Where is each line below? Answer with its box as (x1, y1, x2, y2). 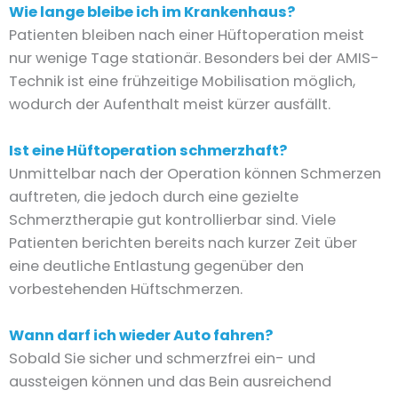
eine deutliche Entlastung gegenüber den (9, 256, 304, 277)
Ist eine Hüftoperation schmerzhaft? (9, 140, 287, 162)
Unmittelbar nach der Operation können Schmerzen (9, 163, 381, 185)
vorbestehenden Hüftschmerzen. (9, 279, 243, 300)
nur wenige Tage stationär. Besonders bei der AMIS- (9, 47, 379, 68)
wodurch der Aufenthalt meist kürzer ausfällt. (9, 93, 330, 115)
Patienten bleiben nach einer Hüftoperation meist (9, 24, 364, 45)
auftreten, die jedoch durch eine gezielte (9, 187, 298, 208)
